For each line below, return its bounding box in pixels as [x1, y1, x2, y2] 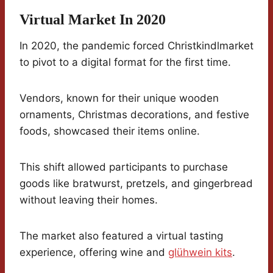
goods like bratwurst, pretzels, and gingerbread [19, 177, 253, 190]
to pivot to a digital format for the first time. [19, 56, 231, 69]
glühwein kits [168, 246, 232, 259]
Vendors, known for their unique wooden [19, 92, 219, 105]
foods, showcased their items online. [19, 125, 200, 138]
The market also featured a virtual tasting [19, 230, 223, 243]
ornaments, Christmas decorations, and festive [19, 108, 249, 121]
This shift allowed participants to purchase [19, 161, 228, 174]
